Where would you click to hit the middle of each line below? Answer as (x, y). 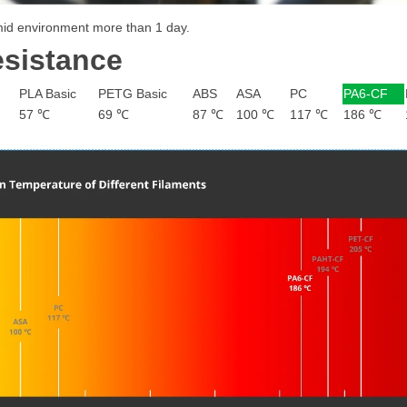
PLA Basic (48, 93)
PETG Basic (133, 93)
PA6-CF (366, 93)
